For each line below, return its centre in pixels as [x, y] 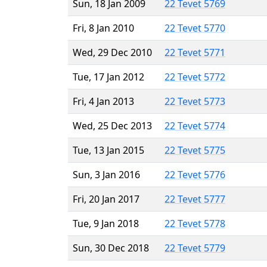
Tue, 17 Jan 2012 [108, 77]
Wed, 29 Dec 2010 [112, 52]
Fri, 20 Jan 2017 [106, 199]
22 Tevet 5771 [195, 52]
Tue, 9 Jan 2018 [106, 223]
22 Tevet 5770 [195, 28]
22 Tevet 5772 [195, 77]
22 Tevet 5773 [195, 101]
